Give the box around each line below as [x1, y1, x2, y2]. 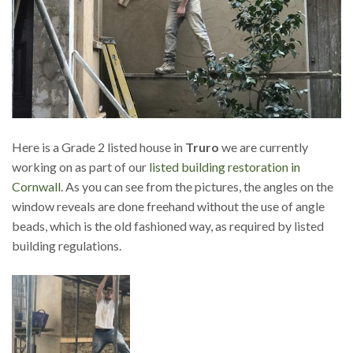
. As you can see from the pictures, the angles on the [61, 179, 333, 195]
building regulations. [12, 238, 121, 254]
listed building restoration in [149, 159, 300, 175]
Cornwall [12, 179, 61, 195]
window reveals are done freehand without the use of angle [12, 199, 325, 214]
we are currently [219, 139, 308, 155]
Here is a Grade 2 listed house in [12, 139, 183, 155]
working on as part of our [12, 159, 149, 175]
